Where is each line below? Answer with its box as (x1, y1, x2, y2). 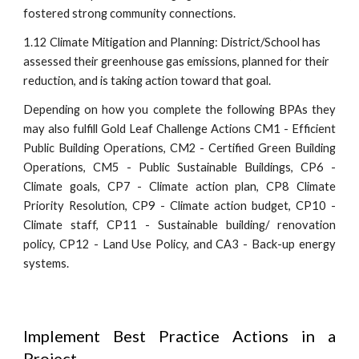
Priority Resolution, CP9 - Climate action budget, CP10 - (23, 199, 336, 213)
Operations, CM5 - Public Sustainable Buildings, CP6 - (23, 160, 336, 175)
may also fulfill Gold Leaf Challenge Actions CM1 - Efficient (23, 122, 336, 136)
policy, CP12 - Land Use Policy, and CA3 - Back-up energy (23, 237, 336, 252)
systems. (23, 256, 70, 271)
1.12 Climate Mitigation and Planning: (23, 35, 221, 50)
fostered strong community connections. (23, 6, 236, 21)
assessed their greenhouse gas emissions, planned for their (23, 54, 330, 69)
